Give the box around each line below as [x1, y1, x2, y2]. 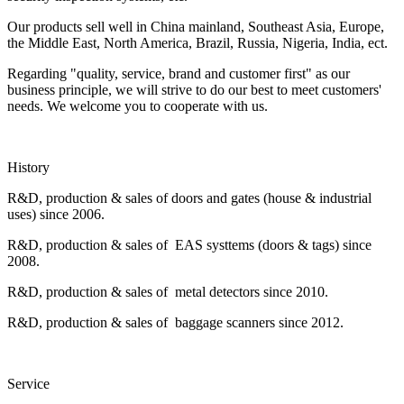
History [7, 159, 50, 175]
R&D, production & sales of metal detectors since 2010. [7, 283, 328, 299]
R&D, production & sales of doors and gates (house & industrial [7, 189, 372, 206]
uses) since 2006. [7, 206, 105, 222]
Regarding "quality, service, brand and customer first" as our [7, 65, 350, 81]
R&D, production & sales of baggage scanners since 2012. [7, 314, 344, 330]
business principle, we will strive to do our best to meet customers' [7, 81, 381, 97]
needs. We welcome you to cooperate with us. [7, 97, 268, 114]
